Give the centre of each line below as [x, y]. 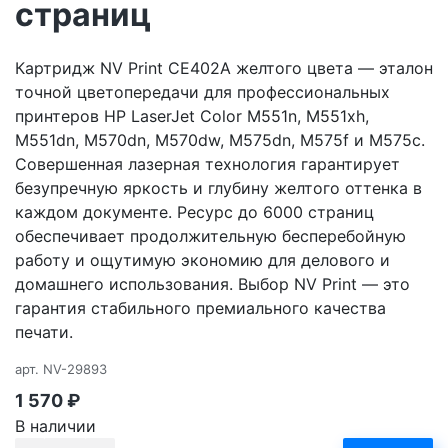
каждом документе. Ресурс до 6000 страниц [194, 211]
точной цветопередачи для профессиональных [202, 91]
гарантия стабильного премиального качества [200, 307]
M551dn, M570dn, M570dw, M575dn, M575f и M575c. [220, 139]
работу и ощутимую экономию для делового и [202, 259]
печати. [44, 331]
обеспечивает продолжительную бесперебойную [210, 235]
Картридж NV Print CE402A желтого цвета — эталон [224, 67]
